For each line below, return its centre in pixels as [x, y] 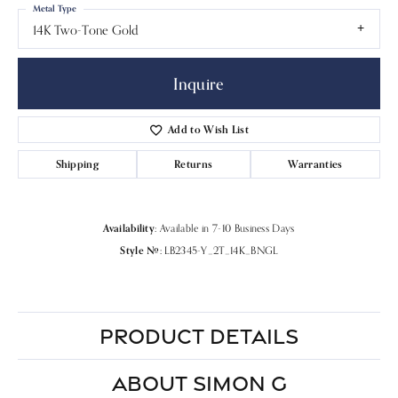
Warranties [315, 163]
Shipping [77, 163]
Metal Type [55, 8]
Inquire [199, 83]
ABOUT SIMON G [199, 382]
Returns [194, 163]
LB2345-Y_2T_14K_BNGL [221, 250]
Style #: [141, 250]
